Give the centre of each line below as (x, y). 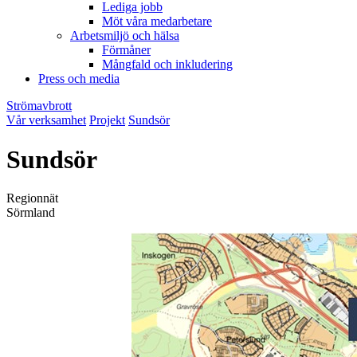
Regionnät (32, 198)
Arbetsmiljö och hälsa (125, 36)
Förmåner (126, 50)
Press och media (79, 79)
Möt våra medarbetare (157, 22)
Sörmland (31, 213)
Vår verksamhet (46, 120)
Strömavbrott (39, 106)
